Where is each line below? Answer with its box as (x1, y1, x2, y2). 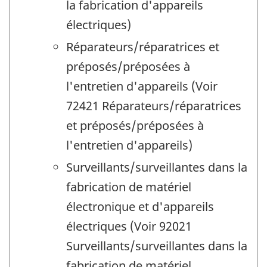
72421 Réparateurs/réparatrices (66, 98, 241, 114)
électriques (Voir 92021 (66, 218, 192, 235)
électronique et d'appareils (66, 198, 214, 215)
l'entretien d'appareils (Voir (66, 78, 218, 95)
